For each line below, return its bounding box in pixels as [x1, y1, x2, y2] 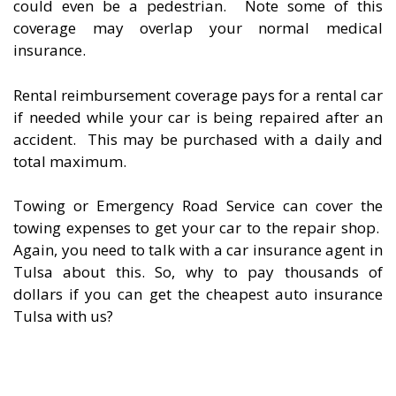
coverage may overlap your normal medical [13, 18, 383, 39]
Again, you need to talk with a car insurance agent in [13, 240, 383, 261]
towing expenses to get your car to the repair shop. [13, 217, 383, 239]
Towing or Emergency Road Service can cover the [13, 195, 383, 217]
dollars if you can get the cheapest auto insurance [13, 284, 383, 305]
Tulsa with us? [13, 306, 113, 327]
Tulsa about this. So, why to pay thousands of [13, 262, 383, 283]
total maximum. [13, 150, 126, 171]
